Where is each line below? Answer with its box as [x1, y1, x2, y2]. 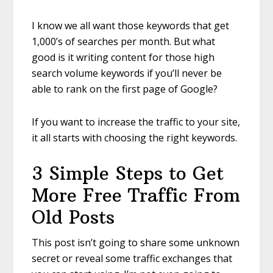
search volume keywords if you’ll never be [32, 66, 222, 80]
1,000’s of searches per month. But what [32, 35, 216, 49]
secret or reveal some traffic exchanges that [32, 252, 233, 266]
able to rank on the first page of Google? [32, 82, 218, 96]
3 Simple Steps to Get [32, 162, 224, 185]
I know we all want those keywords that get [32, 19, 230, 33]
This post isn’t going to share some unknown [32, 236, 240, 250]
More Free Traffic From [32, 184, 241, 207]
